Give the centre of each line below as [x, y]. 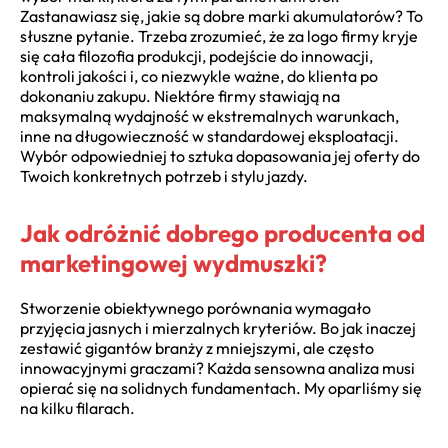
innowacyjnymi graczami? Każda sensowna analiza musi [217, 367]
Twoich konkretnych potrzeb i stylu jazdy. [164, 175]
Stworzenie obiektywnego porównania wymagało [195, 307]
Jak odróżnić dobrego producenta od [222, 232]
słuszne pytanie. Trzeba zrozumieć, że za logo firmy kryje [219, 35]
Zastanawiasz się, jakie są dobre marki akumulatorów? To [221, 15]
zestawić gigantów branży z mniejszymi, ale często [197, 347]
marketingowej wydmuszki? [173, 262]
